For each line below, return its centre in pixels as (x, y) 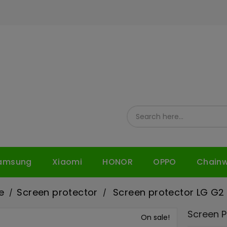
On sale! (156, 218)
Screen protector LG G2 (168, 193)
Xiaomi (67, 162)
